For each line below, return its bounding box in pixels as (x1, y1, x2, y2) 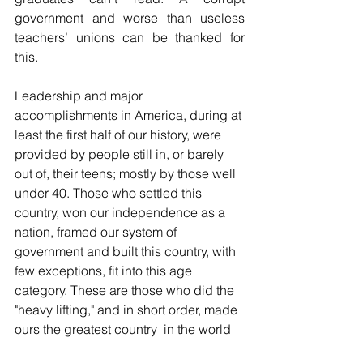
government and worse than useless (15, 9, 245, 26)
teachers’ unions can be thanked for (15, 28, 245, 45)
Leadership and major (15, 87, 146, 104)
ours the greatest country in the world (15, 320, 231, 337)
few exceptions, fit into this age (15, 262, 195, 279)
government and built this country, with (15, 242, 239, 259)
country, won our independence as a (15, 203, 228, 220)
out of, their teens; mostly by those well (15, 164, 239, 181)
